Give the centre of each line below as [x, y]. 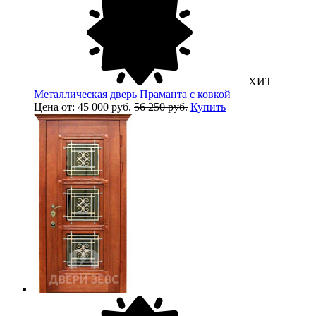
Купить [208, 107]
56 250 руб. [161, 107]
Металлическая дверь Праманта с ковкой [132, 94]
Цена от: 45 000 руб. [84, 107]
